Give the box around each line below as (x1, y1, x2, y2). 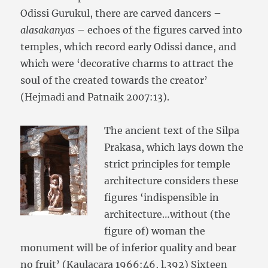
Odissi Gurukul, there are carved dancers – (20, 7, 222, 20)
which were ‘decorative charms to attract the (20, 57, 234, 70)
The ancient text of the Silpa (104, 124, 240, 137)
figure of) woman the (104, 225, 206, 237)
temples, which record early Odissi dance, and (20, 41, 237, 53)
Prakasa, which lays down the (104, 141, 244, 154)
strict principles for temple (104, 158, 231, 170)
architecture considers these (104, 175, 239, 187)
